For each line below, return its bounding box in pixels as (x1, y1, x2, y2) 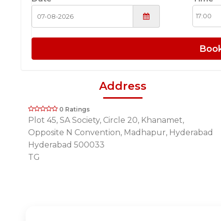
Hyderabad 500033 (28, 140, 105, 149)
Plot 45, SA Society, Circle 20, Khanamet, (28, 115, 184, 125)
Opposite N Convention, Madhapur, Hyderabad (28, 127, 213, 137)
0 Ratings (59, 105, 90, 113)
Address (99, 79, 147, 93)
